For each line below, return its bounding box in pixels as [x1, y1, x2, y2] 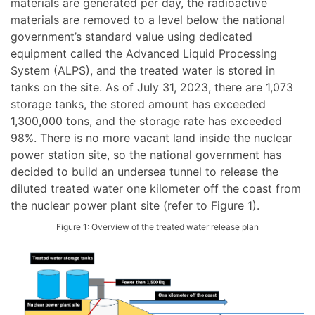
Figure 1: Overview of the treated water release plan [56, 221, 259, 233]
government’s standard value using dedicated [11, 30, 252, 44]
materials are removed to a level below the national [11, 13, 285, 27]
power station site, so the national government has [11, 148, 281, 162]
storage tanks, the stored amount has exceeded [11, 97, 266, 112]
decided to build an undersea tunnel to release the [11, 165, 278, 179]
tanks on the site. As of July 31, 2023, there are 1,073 [11, 80, 293, 95]
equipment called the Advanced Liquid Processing [11, 46, 277, 61]
